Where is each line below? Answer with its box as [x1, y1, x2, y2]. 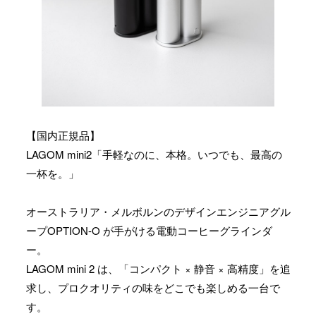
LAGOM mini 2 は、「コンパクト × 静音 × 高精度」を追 [25, 261, 291, 276]
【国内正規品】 [25, 128, 100, 143]
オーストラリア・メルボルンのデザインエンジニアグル [25, 204, 291, 219]
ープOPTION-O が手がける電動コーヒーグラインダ [25, 223, 272, 238]
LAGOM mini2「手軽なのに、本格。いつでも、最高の [25, 147, 282, 162]
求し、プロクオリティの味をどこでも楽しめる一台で [25, 280, 280, 296]
